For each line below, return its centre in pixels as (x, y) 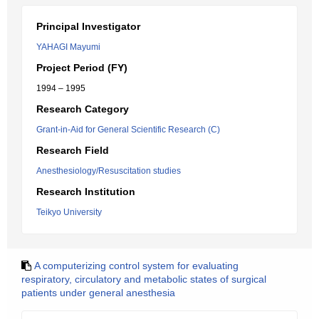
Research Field (73, 150)
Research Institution (86, 192)
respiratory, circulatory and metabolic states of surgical (144, 279)
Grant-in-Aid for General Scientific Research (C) (128, 130)
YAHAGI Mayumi (68, 47)
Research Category (83, 109)
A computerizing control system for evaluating (136, 266)
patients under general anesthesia (98, 293)
